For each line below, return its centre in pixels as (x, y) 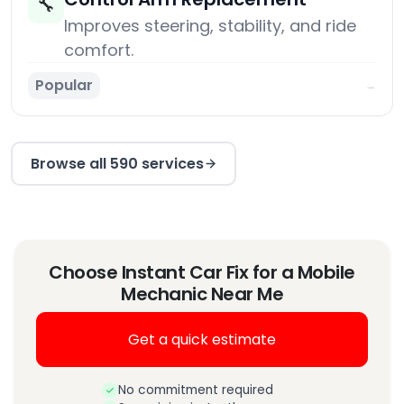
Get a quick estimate (202, 339)
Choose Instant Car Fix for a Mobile (202, 273)
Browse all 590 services (117, 163)
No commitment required (196, 390)
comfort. (99, 50)
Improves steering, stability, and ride (210, 26)
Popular (64, 86)
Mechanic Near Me (202, 294)
